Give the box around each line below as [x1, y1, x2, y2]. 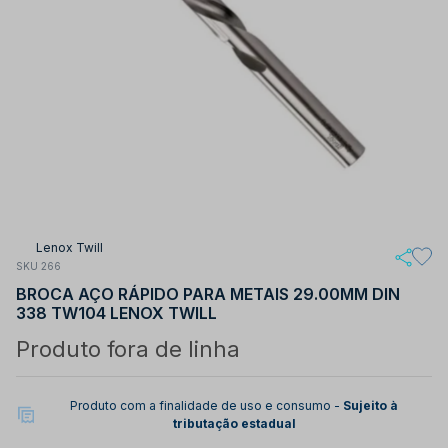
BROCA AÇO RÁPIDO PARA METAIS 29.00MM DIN [16, 283, 400, 304]
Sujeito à [343, 397, 399, 413]
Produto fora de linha [16, 335, 240, 362]
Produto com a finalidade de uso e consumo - [70, 397, 344, 413]
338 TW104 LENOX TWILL [16, 302, 217, 323]
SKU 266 [16, 260, 61, 272]
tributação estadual [172, 415, 296, 431]
